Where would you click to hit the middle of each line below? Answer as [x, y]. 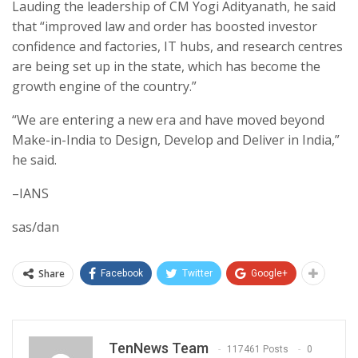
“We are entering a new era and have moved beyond [168, 120]
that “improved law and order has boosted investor [165, 27]
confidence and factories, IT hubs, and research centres [177, 47]
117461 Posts [258, 350]
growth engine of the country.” [104, 87]
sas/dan [36, 227]
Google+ [269, 274]
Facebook [122, 274]
